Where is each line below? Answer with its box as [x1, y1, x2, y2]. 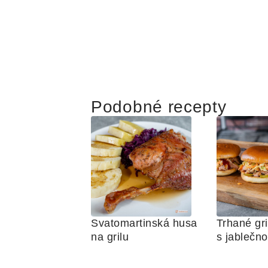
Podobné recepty [91, 98, 227, 116]
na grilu [91, 231, 129, 243]
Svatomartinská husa [91, 217, 197, 229]
